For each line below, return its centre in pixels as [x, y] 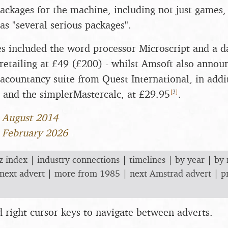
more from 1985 [87, 173]
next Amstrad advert [170, 173]
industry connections [78, 159]
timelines [147, 159]
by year [190, 159]
